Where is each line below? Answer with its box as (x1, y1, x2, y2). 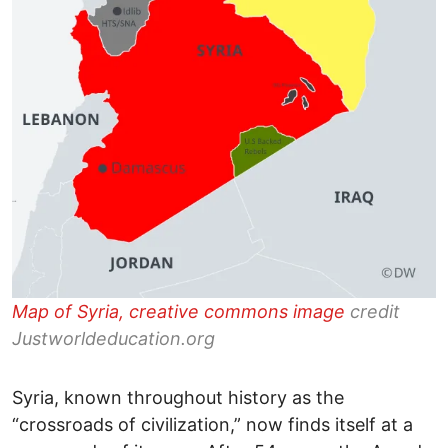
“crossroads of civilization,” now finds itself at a (12, 413, 413, 435)
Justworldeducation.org (12, 327, 215, 349)
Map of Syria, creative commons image (12, 300, 350, 322)
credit (350, 300, 400, 322)
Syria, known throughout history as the (12, 386, 344, 408)
